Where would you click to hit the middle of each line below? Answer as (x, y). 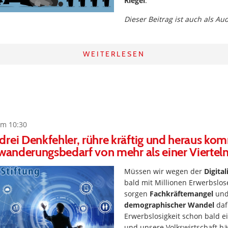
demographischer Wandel (169, 205)
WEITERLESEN (114, 54)
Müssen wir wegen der (164, 171)
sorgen (137, 194)
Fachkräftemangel (181, 194)
